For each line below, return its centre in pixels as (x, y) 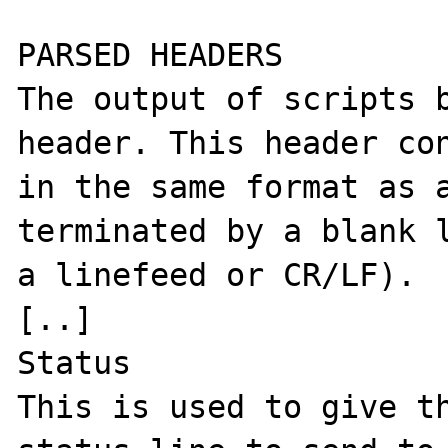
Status (74, 362)
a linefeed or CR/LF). (226, 274)
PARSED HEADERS (150, 54)
